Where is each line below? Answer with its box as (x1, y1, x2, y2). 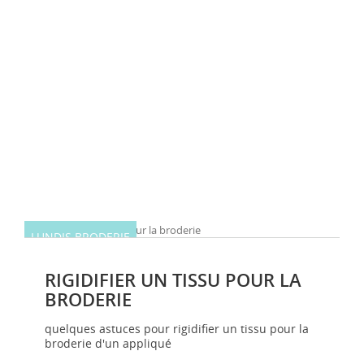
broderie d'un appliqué (45, 335, 171, 351)
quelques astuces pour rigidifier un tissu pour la (45, 320, 309, 336)
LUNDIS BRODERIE (31, 229, 130, 245)
